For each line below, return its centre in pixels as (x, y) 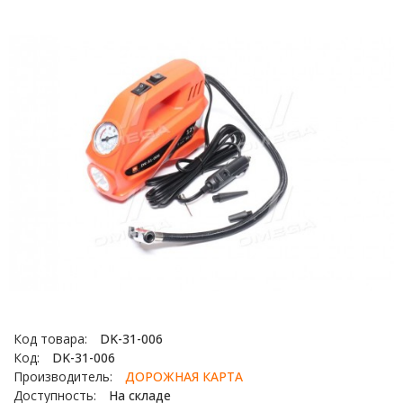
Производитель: (65, 376)
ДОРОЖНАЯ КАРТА (184, 376)
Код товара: (52, 339)
